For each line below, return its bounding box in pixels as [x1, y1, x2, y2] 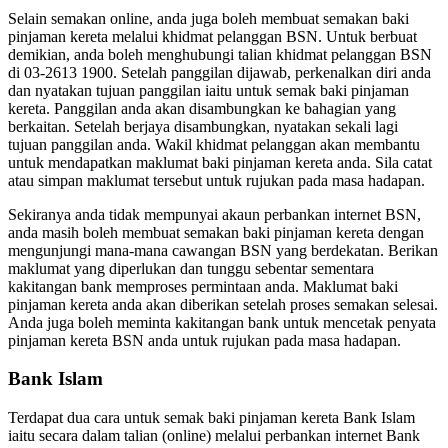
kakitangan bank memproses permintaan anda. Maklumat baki [8, 277, 398, 295]
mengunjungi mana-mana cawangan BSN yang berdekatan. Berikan [8, 241, 438, 259]
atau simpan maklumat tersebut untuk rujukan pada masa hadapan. [8, 171, 425, 189]
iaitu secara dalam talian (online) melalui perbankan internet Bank [8, 426, 420, 444]
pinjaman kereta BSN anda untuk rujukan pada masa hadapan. [8, 331, 401, 349]
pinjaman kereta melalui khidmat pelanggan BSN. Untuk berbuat [8, 27, 417, 45]
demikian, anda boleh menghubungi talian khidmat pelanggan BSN [8, 45, 432, 63]
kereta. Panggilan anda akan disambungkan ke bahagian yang [8, 99, 396, 117]
